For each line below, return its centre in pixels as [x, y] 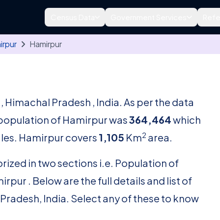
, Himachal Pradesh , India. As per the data [97, 102]
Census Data [72, 17]
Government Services [149, 17]
